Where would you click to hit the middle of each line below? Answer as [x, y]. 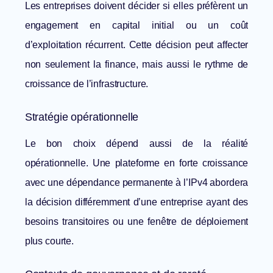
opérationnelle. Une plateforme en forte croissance [136, 163]
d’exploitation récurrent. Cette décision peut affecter [136, 45]
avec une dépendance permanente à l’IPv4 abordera [136, 183]
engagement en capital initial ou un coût [136, 26]
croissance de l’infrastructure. [87, 84]
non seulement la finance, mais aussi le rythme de [136, 65]
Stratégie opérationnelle [82, 117]
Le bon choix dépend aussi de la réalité [136, 144]
